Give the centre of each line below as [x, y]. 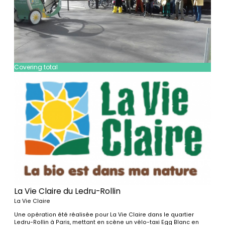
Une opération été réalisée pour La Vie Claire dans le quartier [104, 214]
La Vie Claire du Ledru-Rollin [68, 191]
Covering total [36, 67]
